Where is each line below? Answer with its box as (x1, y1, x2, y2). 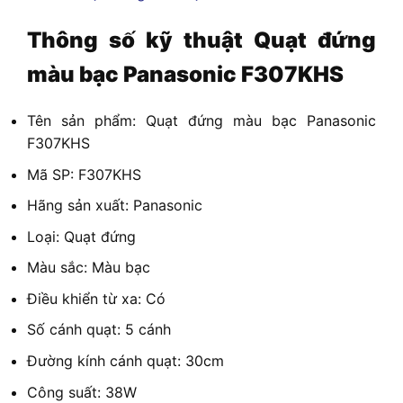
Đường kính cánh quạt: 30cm (27, 352, 224, 371)
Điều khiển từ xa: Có (27, 289, 166, 308)
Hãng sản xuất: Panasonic (27, 196, 202, 215)
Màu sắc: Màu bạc (27, 258, 150, 277)
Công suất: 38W (27, 382, 137, 401)
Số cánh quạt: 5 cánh (27, 320, 171, 339)
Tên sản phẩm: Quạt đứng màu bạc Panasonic (27, 111, 376, 130)
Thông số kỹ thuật (27, 27, 254, 54)
